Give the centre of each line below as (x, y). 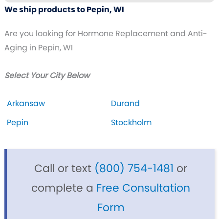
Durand (125, 104)
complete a (64, 188)
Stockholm (131, 123)
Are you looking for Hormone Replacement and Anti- (106, 34)
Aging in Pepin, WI (38, 48)
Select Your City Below (47, 76)
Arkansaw (26, 104)
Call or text (64, 169)
